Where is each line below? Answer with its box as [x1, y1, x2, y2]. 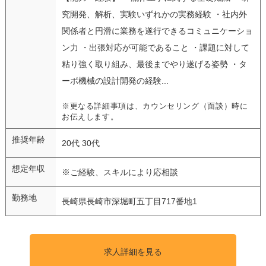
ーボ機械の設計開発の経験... [61, 75, 169, 85]
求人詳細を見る [103, 246, 162, 256]
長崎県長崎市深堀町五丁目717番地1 [61, 196, 197, 206]
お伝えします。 [61, 112, 119, 121]
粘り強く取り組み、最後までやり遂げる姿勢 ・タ [61, 59, 247, 69]
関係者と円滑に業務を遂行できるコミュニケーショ [61, 26, 253, 36]
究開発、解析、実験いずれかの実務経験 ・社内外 [61, 9, 247, 19]
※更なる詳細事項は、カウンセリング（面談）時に [61, 102, 248, 110]
